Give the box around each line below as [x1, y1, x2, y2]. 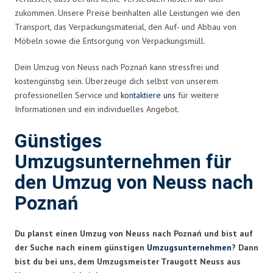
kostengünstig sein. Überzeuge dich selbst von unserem [15, 75, 218, 87]
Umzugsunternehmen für [15, 148, 232, 176]
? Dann [232, 241, 258, 253]
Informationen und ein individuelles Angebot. [15, 103, 179, 115]
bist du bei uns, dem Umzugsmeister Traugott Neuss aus [15, 255, 241, 267]
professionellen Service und [15, 89, 121, 101]
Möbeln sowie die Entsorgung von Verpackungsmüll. [15, 35, 205, 46]
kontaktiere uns [121, 89, 175, 101]
